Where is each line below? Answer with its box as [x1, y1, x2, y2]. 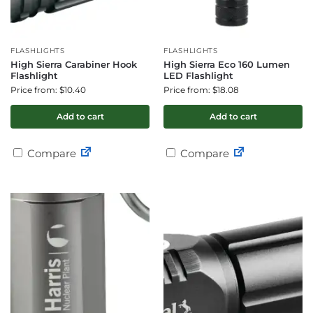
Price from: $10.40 [10, 85, 86, 95]
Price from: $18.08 [163, 85, 239, 95]
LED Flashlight [163, 70, 233, 81]
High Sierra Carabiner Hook [10, 59, 137, 70]
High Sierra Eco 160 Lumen [163, 59, 290, 70]
